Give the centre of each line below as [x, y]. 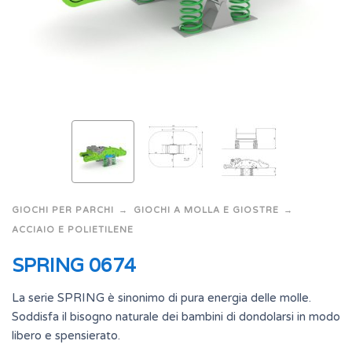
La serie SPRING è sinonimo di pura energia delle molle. [161, 298]
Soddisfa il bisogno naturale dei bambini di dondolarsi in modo [176, 317]
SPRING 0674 [74, 265]
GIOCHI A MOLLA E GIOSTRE [206, 210]
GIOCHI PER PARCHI [63, 210]
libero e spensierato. [66, 336]
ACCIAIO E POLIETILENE [73, 229]
